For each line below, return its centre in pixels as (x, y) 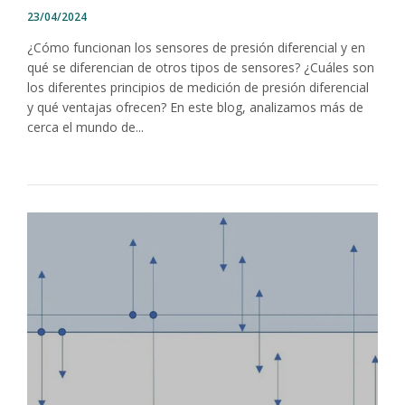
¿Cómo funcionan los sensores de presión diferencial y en (196, 47)
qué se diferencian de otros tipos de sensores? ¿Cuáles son (201, 67)
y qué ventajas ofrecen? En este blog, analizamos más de (195, 107)
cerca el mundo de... (85, 127)
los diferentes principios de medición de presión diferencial (198, 87)
